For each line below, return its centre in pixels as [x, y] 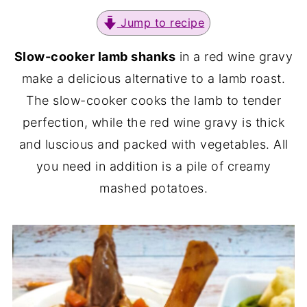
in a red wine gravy [234, 57]
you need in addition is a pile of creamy [153, 166]
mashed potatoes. [153, 188]
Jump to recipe [161, 23]
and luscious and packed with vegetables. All [153, 144]
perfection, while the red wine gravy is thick [153, 122]
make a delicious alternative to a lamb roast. [153, 78]
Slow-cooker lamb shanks [95, 57]
